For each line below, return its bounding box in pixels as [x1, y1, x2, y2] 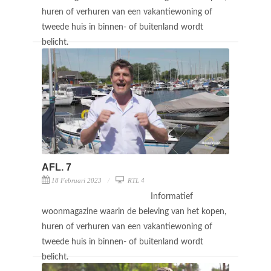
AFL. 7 [42, 162, 71, 172]
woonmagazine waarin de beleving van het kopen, [42, 207, 226, 216]
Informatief [151, 192, 193, 201]
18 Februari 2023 [51, 176, 102, 184]
